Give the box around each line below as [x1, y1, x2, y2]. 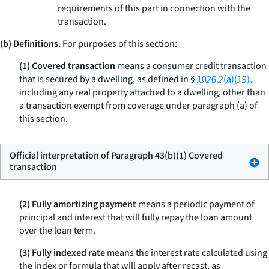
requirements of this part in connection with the [58, 2, 250, 15]
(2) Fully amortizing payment [19, 198, 136, 211]
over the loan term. [19, 224, 95, 237]
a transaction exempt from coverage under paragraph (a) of [19, 99, 258, 112]
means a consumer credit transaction [115, 59, 267, 73]
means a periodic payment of [136, 198, 255, 211]
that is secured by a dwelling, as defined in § [19, 73, 197, 86]
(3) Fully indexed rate [19, 246, 105, 259]
